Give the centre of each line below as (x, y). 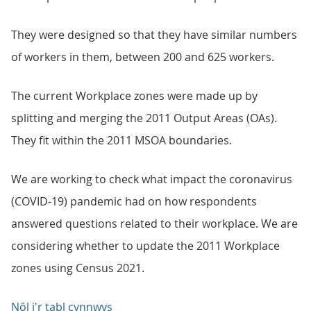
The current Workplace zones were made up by (134, 96)
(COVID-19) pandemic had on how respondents (134, 201)
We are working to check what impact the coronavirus (152, 179)
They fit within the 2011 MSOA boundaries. (121, 140)
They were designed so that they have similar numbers (154, 35)
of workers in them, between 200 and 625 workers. (143, 57)
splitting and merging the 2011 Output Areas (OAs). (144, 118)
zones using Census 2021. (78, 268)
